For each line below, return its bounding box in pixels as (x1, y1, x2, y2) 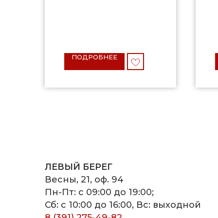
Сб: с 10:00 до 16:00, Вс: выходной (45, 200, 201, 211)
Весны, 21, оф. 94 (45, 174, 124, 185)
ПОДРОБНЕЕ (72, 53, 117, 61)
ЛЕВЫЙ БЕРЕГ (45, 162, 112, 173)
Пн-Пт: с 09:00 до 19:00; (45, 187, 154, 198)
